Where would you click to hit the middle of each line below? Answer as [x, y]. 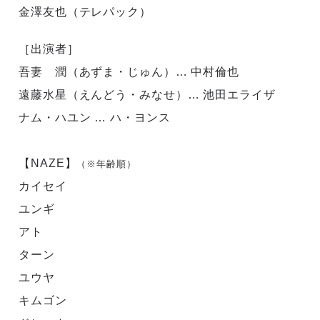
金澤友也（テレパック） [85, 11]
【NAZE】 [48, 163]
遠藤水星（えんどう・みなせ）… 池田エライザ [147, 94]
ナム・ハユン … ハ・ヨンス [95, 117]
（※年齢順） [106, 164]
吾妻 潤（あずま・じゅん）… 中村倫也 [129, 71]
